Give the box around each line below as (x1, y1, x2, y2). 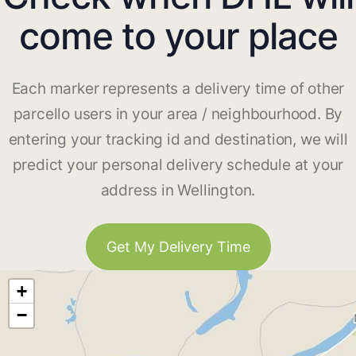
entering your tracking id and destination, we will (8, 130, 348, 149)
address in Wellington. (100, 181, 256, 200)
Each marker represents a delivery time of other (11, 79, 345, 99)
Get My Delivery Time (106, 238, 250, 256)
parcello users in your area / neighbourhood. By (13, 105, 343, 124)
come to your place (18, 14, 338, 59)
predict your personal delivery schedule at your (12, 156, 344, 175)
